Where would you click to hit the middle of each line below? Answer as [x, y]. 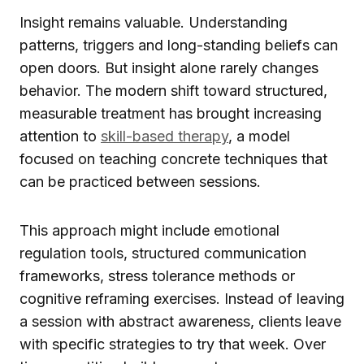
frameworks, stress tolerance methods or [157, 275]
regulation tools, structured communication [163, 253]
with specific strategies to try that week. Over [173, 344]
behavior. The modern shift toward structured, [173, 90]
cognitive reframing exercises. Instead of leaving [182, 298]
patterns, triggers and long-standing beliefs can [179, 45]
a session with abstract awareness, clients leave [180, 321]
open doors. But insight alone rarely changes [169, 67]
